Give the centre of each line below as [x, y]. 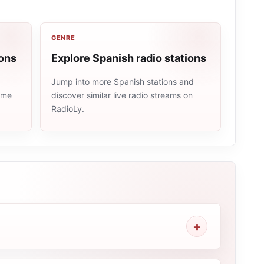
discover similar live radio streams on [122, 95]
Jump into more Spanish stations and [122, 82]
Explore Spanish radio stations [128, 58]
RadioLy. [67, 109]
